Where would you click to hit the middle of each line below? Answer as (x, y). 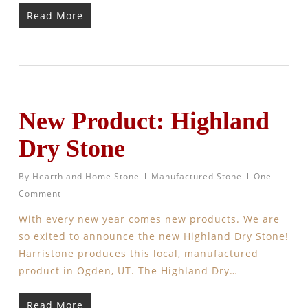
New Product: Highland (144, 121)
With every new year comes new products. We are (149, 219)
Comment (40, 194)
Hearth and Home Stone (86, 176)
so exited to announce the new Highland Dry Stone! (153, 236)
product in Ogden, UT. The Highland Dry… (128, 271)
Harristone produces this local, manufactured (138, 253)
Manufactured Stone (196, 176)
